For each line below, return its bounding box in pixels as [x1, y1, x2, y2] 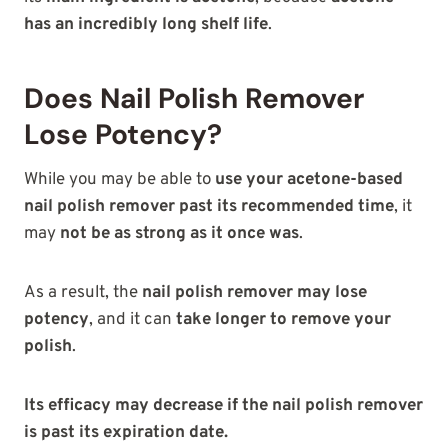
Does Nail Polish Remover [24, 79, 364, 117]
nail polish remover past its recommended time [24, 195, 394, 218]
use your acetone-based [215, 168, 403, 191]
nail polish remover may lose [142, 281, 367, 304]
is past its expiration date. [24, 421, 228, 444]
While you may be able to [24, 168, 215, 191]
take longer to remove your [176, 308, 391, 331]
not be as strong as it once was [60, 222, 299, 245]
